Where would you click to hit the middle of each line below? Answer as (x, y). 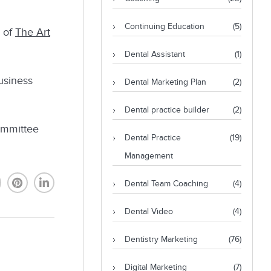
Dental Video (149, 212)
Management (149, 156)
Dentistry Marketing (161, 240)
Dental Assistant (155, 54)
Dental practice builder (167, 110)
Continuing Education (164, 27)
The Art (33, 32)
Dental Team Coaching (166, 184)
